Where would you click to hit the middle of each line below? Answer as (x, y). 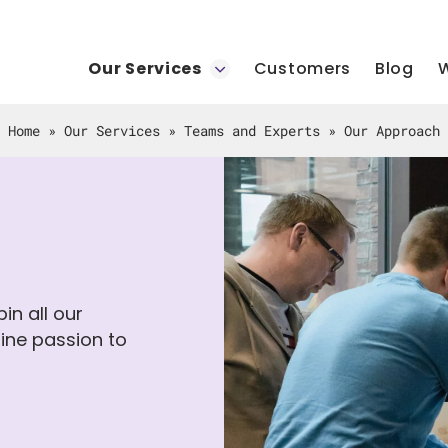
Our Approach (391, 130)
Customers (302, 68)
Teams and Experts (251, 130)
